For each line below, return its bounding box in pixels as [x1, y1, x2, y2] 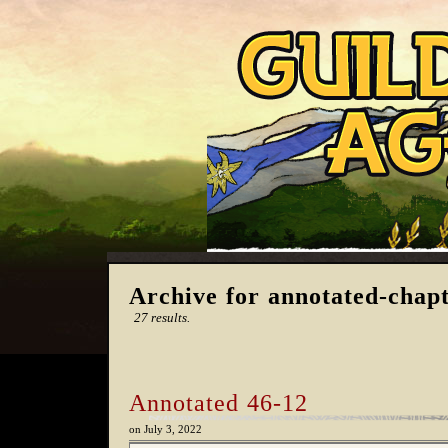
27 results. [134, 310, 190, 325]
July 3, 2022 [144, 424, 202, 435]
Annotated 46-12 [129, 390, 308, 416]
